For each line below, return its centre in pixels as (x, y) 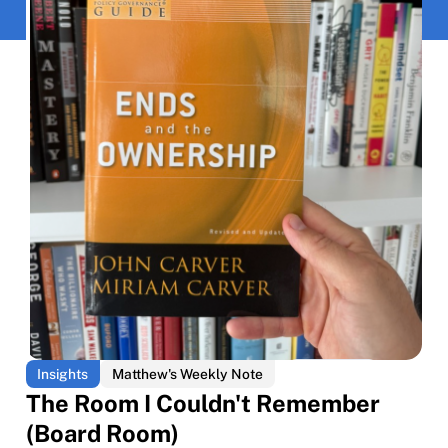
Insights (63, 374)
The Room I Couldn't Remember (202, 403)
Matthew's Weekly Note (188, 374)
